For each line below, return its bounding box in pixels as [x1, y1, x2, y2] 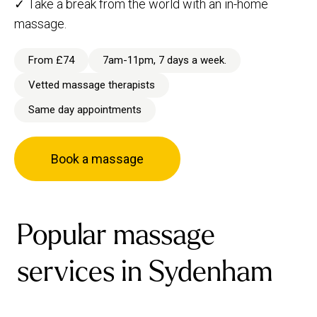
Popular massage [17, 220, 215, 250]
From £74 [28, 54, 74, 67]
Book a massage [51, 151, 144, 167]
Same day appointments [28, 103, 142, 117]
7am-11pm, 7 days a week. [103, 54, 226, 67]
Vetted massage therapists [28, 79, 155, 92]
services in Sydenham [17, 257, 272, 287]
